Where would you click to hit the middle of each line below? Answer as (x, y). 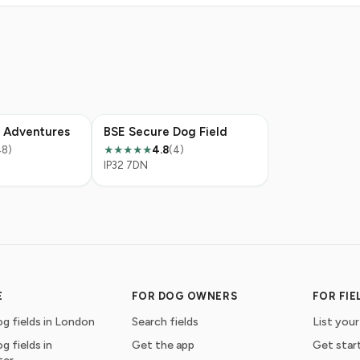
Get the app (163, 345)
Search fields (165, 322)
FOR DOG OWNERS (184, 296)
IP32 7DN (126, 165)
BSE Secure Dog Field (166, 132)
